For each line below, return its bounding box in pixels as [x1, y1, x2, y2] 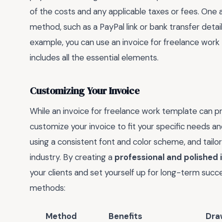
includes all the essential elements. [30, 52, 159, 63]
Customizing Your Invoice [30, 84, 140, 98]
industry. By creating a [30, 152, 114, 163]
